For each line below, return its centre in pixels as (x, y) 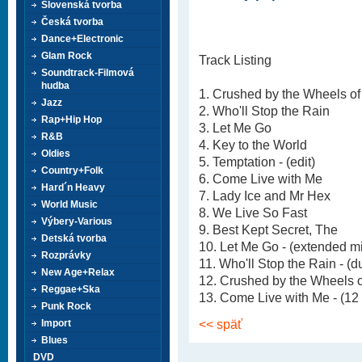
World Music (69, 204)
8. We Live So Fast (253, 213)
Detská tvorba (74, 238)
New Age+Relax (78, 272)
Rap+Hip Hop (72, 120)
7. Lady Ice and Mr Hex (265, 196)
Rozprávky (66, 255)
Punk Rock (66, 306)
